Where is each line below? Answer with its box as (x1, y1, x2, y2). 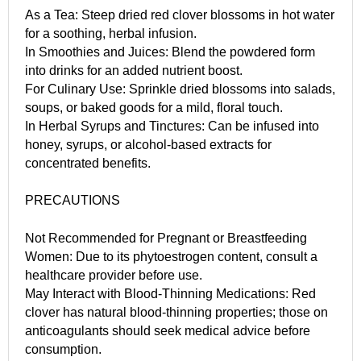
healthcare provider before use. (25, 268, 202, 282)
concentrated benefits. (25, 156, 151, 170)
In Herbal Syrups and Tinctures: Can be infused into (25, 118, 319, 133)
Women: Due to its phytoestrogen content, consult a (25, 249, 317, 263)
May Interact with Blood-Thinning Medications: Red (25, 286, 316, 301)
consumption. (25, 342, 102, 356)
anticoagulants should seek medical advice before (25, 323, 310, 338)
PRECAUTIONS (25, 193, 120, 207)
